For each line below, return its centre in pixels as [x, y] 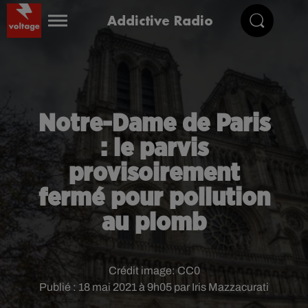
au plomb [154, 223]
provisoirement [154, 173]
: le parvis [154, 148]
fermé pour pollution [154, 198]
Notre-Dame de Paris [154, 124]
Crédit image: [143, 271]
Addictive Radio [160, 20]
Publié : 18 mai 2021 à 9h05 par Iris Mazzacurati [154, 287]
